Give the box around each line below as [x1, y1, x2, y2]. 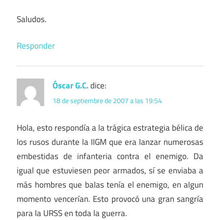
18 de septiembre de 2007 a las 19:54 [53, 95, 162, 106]
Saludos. [17, 12, 47, 26]
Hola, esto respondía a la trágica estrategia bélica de [17, 121, 203, 135]
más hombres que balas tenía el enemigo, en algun [17, 178, 203, 192]
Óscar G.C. [53, 79, 88, 92]
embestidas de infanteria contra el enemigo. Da [17, 150, 203, 163]
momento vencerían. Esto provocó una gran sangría [17, 192, 203, 206]
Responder [17, 39, 55, 53]
